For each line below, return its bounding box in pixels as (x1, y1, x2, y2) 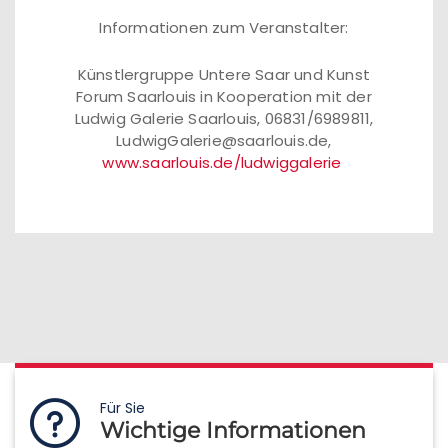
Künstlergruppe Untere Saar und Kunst (77, 64, 371, 85)
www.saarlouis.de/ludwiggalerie (102, 152, 342, 173)
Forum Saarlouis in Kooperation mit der (76, 86, 372, 107)
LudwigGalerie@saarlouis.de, (116, 130, 332, 151)
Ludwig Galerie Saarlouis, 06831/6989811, (74, 108, 374, 129)
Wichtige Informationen (100, 417, 366, 444)
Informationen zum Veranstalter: (99, 17, 349, 38)
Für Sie (100, 398, 145, 418)
